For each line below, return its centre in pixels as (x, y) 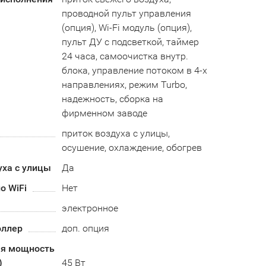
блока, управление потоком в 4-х (134, 70)
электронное (90, 208)
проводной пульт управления (126, 13)
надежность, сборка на (112, 99)
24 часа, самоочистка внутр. (125, 56)
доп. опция (85, 228)
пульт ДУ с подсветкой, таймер (130, 42)
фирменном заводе (104, 113)
